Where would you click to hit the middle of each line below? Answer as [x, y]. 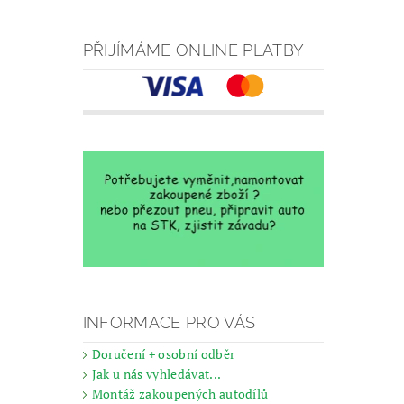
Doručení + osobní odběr [163, 353]
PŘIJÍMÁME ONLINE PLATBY [193, 50]
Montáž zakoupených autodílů [180, 393]
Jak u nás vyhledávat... [156, 373]
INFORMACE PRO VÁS [169, 322]
